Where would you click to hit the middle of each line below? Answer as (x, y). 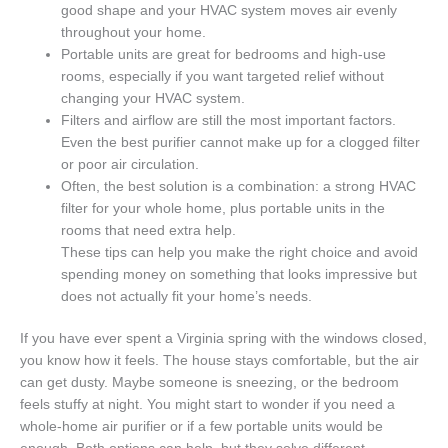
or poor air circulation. (130, 164)
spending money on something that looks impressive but (239, 274)
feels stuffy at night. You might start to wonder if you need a (207, 405)
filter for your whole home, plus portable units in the (223, 208)
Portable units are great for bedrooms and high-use (224, 54)
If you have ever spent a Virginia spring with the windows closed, (223, 339)
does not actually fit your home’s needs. (187, 296)
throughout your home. (134, 32)
